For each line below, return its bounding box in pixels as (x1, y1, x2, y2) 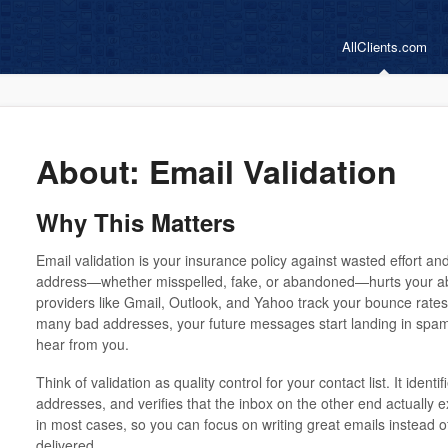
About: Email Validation (35, 148, 397, 194)
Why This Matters (35, 205, 235, 239)
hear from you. (35, 333, 129, 354)
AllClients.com (342, 37, 427, 56)
